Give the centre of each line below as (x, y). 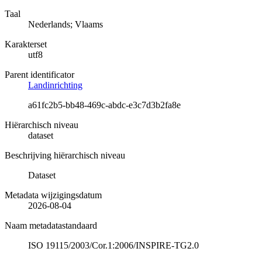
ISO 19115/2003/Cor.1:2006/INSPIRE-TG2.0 (113, 245)
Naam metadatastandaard (51, 225)
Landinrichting (55, 85)
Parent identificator (39, 74)
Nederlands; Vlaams (65, 24)
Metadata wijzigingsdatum (53, 195)
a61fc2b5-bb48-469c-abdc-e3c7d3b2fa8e (104, 105)
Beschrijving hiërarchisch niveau (65, 155)
